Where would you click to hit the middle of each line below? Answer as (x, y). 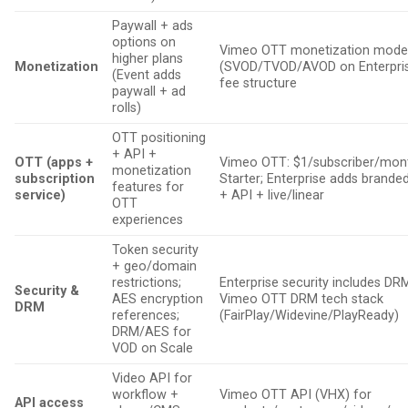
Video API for (153, 379)
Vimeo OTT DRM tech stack (302, 300)
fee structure (260, 84)
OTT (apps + (54, 163)
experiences (150, 220)
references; (146, 316)
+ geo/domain (155, 267)
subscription (55, 179)
